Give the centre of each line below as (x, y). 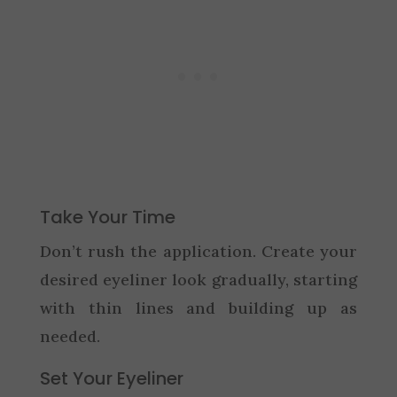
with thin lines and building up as (198, 308)
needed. (70, 336)
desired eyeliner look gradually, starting (198, 280)
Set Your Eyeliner (111, 378)
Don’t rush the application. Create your (198, 251)
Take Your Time (107, 217)
